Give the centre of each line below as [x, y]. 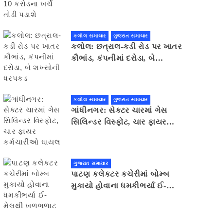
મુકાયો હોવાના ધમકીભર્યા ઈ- [119, 186]
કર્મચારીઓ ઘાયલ [101, 134]
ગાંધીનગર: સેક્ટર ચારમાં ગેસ [119, 110]
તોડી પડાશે [89, 6]
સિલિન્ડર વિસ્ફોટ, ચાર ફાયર [119, 122]
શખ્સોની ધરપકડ [99, 70]
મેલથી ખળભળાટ [110, 198]
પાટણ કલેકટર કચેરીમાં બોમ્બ [120, 174]
